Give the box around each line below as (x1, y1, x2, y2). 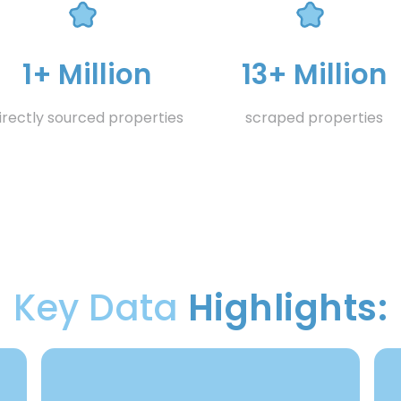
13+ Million (242, 55, 387, 95)
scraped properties (245, 107, 383, 129)
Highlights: (187, 282, 388, 333)
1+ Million (22, 55, 151, 95)
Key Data (13, 282, 188, 333)
